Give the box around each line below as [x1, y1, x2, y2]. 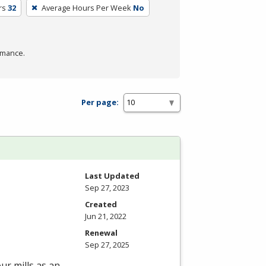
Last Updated [85, 170, 140, 181]
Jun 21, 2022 [85, 210, 126, 221]
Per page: [81, 97, 119, 108]
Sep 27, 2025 [85, 239, 129, 250]
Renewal [85, 227, 118, 238]
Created [85, 198, 117, 210]
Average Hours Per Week [42, 2, 132, 13]
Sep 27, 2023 [85, 182, 129, 193]
